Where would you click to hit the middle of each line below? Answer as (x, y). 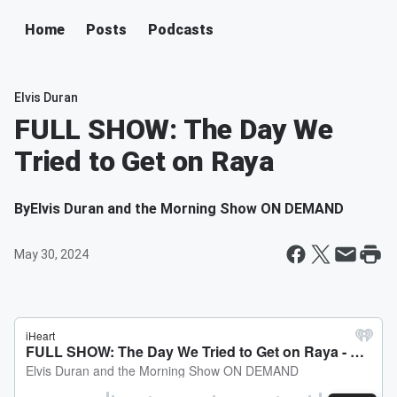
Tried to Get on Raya (144, 161)
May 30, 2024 (51, 254)
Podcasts (181, 30)
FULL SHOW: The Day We (174, 129)
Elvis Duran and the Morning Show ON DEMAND (187, 209)
